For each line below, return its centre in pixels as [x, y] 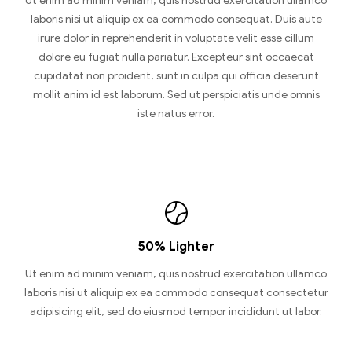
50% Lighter [176, 247]
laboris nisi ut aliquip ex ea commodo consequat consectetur [176, 293]
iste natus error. [176, 114]
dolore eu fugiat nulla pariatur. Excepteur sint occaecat [176, 57]
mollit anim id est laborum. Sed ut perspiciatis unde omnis [176, 95]
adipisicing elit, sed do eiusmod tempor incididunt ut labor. [176, 312]
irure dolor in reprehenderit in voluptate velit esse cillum [176, 38]
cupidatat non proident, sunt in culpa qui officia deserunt [176, 76]
